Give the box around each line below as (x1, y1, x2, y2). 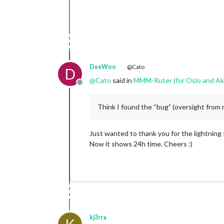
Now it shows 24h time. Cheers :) (89, 139, 192, 148)
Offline (79, 82, 103, 92)
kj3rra (89, 213, 106, 221)
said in (111, 75, 133, 84)
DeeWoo (89, 62, 116, 70)
